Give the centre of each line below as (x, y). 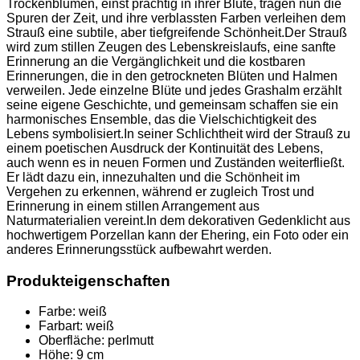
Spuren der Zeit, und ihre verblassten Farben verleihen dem (176, 18)
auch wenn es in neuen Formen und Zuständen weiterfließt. (176, 162)
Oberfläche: (72, 341)
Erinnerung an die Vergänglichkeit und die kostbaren (156, 61)
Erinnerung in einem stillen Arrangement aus (133, 206)
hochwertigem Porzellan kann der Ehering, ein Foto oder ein (178, 235)
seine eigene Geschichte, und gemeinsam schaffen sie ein (172, 104)
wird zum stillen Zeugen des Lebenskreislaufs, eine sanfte (171, 47)
